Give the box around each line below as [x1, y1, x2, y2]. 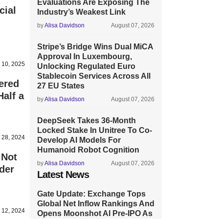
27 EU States [37, 82, 85, 90]
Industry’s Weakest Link [37, 8, 126, 16]
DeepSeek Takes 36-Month [37, 116, 136, 125]
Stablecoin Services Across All [37, 72, 151, 80]
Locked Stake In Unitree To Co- [37, 126, 152, 134]
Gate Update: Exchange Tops [37, 190, 146, 198]
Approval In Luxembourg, [37, 52, 132, 61]
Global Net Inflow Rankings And [37, 199, 154, 208]
